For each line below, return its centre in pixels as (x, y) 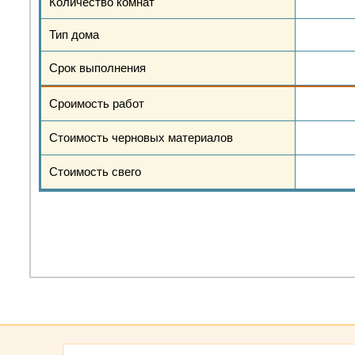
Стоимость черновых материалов (141, 137)
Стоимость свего (95, 172)
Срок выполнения (97, 68)
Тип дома (74, 34)
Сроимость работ (97, 103)
